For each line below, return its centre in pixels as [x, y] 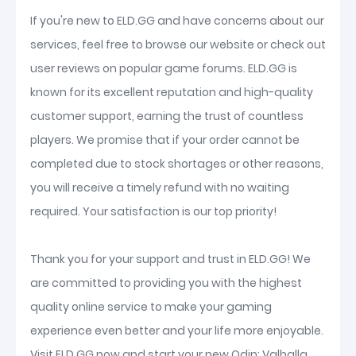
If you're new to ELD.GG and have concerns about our [177, 21]
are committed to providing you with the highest [166, 283]
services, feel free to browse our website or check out [178, 44]
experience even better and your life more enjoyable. [177, 331]
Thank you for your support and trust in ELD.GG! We [170, 259]
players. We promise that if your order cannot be [165, 140]
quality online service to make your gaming [151, 307]
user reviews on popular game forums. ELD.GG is [164, 68]
